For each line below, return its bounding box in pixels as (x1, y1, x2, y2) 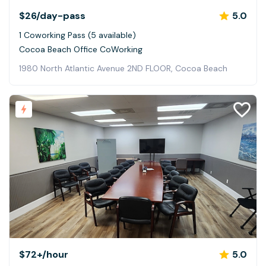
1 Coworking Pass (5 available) (19, 29, 136, 40)
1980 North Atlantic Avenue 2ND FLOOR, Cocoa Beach (19, 62, 227, 74)
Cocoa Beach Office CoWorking (19, 43, 142, 55)
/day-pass (36, 9, 85, 22)
